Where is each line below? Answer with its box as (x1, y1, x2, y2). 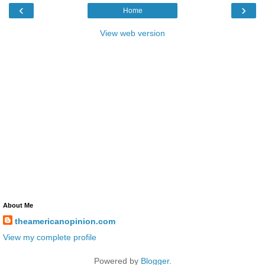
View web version (100, 28, 165, 38)
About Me (3, 202, 33, 209)
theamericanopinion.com (15, 216, 115, 227)
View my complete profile (3, 232, 96, 243)
